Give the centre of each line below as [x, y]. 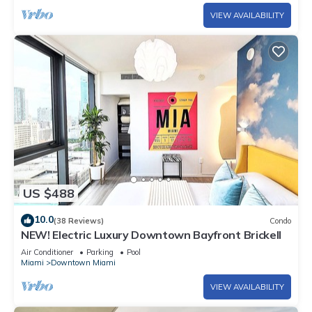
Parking [100, 252]
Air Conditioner [47, 252]
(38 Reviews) [79, 220]
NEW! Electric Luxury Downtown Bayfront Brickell [151, 235]
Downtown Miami [83, 263]
